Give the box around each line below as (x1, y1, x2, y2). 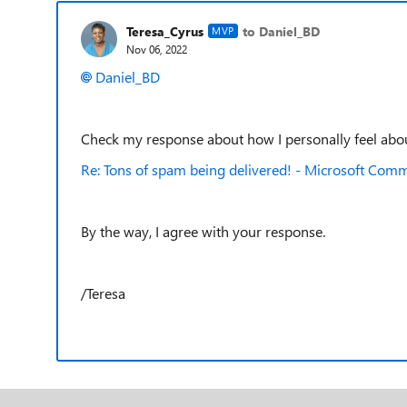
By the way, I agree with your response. (81, 222, 325, 241)
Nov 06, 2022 (126, 41, 187, 56)
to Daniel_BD (242, 22, 320, 40)
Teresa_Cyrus (126, 22, 203, 40)
